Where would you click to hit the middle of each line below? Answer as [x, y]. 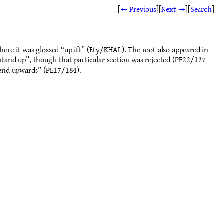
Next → [173, 9]
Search [201, 9]
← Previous [138, 9]
